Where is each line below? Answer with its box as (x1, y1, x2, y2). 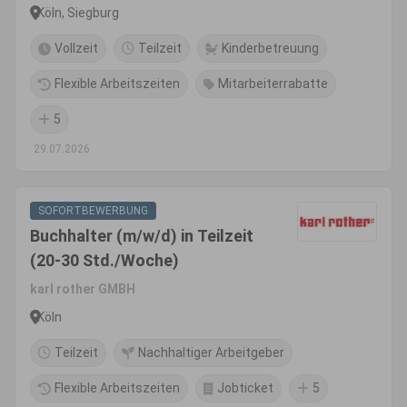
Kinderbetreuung (222, 41, 319, 55)
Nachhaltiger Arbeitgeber (138, 345, 284, 360)
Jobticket (217, 381, 273, 395)
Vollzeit (55, 41, 98, 55)
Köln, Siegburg (37, 5, 119, 20)
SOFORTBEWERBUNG (38, 204, 148, 217)
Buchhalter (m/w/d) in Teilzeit (30, 226, 253, 245)
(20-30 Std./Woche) (30, 251, 179, 270)
